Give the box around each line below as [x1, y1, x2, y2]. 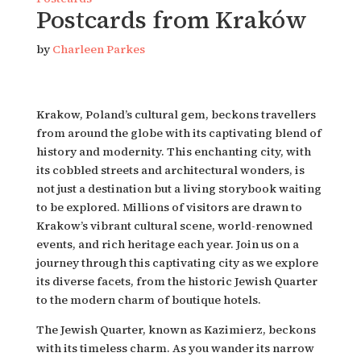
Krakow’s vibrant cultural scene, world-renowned [35, 218, 313, 234]
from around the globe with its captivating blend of [35, 125, 322, 141]
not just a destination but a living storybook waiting [35, 180, 322, 197]
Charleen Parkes [52, 41, 145, 57]
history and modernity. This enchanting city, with [35, 143, 311, 160]
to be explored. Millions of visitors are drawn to [35, 199, 302, 215]
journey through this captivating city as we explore [35, 255, 318, 271]
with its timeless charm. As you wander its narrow [35, 340, 314, 356]
